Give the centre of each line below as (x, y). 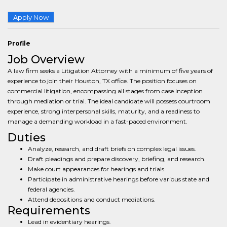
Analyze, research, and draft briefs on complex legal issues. (112, 149)
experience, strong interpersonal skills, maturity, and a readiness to (104, 111)
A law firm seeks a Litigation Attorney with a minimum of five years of (110, 71)
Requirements (49, 211)
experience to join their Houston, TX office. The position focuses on (102, 81)
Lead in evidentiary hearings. (69, 222)
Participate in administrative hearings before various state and (119, 179)
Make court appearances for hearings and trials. (97, 169)
